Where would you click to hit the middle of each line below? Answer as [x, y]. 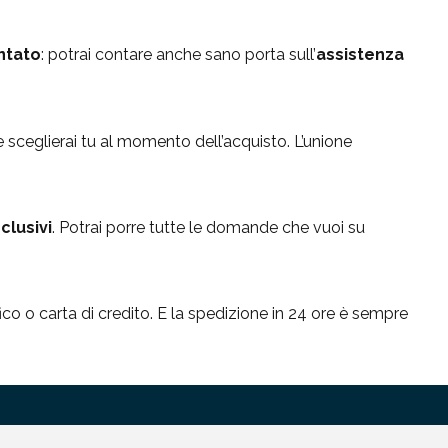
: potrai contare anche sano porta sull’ [178, 55]
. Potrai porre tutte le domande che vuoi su [208, 227]
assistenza [360, 55]
